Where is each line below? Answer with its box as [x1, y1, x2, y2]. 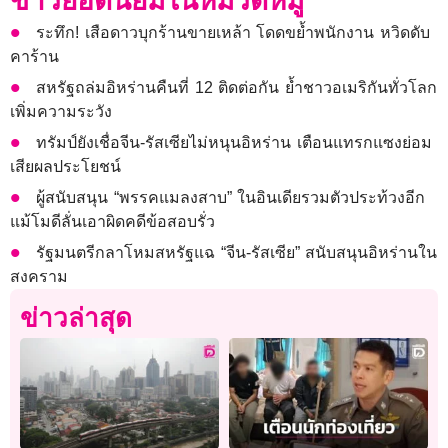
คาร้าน [10, 48, 59, 66]
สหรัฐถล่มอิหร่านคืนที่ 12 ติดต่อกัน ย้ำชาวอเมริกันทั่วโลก [36, 79, 438, 97]
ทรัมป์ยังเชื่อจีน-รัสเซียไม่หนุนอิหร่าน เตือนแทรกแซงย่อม [36, 134, 432, 152]
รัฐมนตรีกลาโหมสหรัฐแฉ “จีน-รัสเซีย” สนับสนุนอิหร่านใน [36, 244, 438, 262]
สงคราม [10, 268, 68, 286]
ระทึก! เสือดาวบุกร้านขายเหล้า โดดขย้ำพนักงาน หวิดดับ [36, 24, 431, 42]
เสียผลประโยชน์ [10, 158, 121, 176]
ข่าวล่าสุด [20, 303, 132, 334]
